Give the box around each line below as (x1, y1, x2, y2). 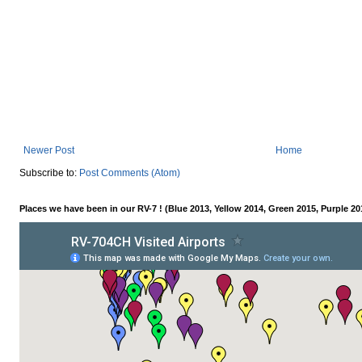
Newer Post (23, 145, 74, 157)
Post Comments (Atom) (79, 167, 180, 179)
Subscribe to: (19, 167, 79, 179)
